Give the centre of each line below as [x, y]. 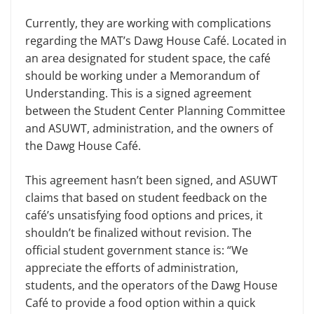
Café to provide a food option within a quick [140, 303]
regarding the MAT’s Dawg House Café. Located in [156, 41]
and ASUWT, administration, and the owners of [149, 128]
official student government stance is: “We [137, 250]
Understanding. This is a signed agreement [138, 93]
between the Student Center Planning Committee [155, 111]
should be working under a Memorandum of [142, 76]
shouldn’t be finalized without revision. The [138, 233]
